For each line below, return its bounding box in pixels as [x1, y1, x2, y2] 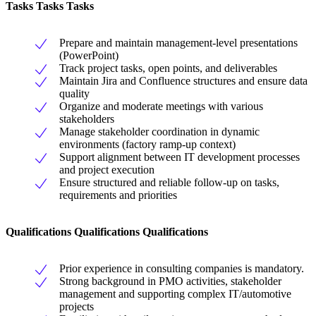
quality [59, 87, 90, 100]
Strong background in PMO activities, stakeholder [59, 275, 281, 288]
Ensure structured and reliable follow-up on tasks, [59, 176, 279, 189]
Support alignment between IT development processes [59, 151, 300, 164]
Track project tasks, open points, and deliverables [59, 62, 277, 75]
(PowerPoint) [59, 49, 119, 62]
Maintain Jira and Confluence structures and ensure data [59, 75, 308, 87]
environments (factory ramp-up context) [59, 138, 236, 151]
